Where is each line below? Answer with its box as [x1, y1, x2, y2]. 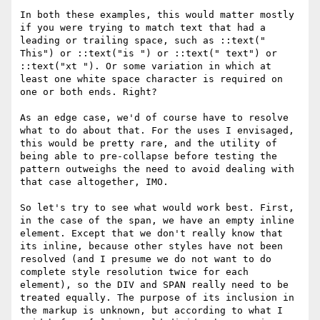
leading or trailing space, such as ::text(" [20, 35, 266, 46]
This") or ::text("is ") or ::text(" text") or [20, 48, 277, 59]
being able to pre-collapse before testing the [20, 151, 277, 162]
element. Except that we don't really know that [20, 228, 283, 239]
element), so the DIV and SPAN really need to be [20, 279, 289, 291]
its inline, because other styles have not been [20, 241, 283, 252]
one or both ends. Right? [20, 86, 157, 98]
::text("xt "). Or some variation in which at [20, 61, 271, 72]
